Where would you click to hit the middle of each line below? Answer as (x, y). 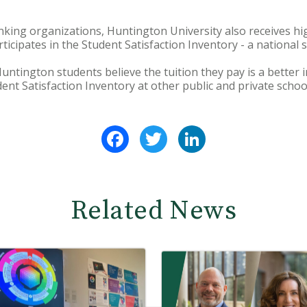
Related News (153, 211)
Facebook (154, 131)
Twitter (188, 131)
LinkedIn (228, 131)
